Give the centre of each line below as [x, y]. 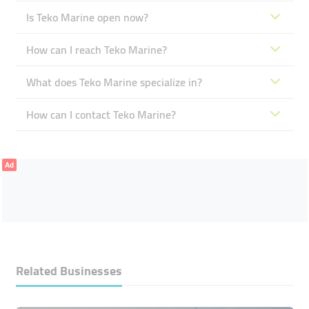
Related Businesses [69, 271]
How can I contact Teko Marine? [101, 114]
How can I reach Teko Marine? [96, 50]
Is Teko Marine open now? [87, 17]
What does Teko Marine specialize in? [114, 82]
